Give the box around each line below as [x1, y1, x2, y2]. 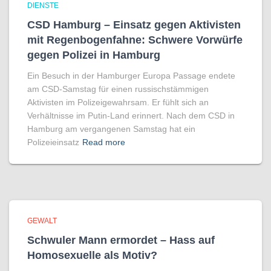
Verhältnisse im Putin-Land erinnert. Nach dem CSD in [27, 111, 235, 120]
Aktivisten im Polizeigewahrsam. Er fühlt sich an [27, 97, 209, 107]
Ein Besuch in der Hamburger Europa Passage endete [27, 71, 235, 80]
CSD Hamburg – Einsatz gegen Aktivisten [27, 19, 241, 31]
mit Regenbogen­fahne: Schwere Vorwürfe [27, 34, 243, 46]
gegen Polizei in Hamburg [27, 49, 160, 61]
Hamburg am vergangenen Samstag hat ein [27, 124, 195, 134]
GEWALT [27, 217, 57, 225]
